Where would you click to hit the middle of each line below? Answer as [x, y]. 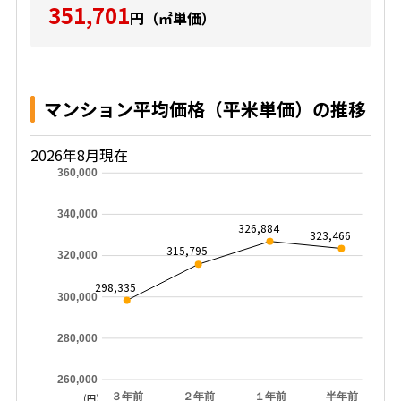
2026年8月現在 [79, 155]
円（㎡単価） [172, 18]
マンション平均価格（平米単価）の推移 [205, 109]
